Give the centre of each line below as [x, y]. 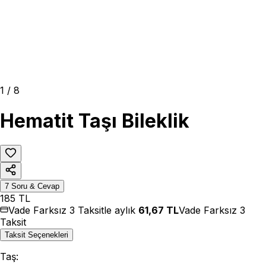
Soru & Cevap [34, 186]
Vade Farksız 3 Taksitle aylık [73, 210]
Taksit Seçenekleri [37, 235]
